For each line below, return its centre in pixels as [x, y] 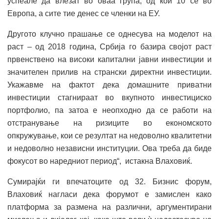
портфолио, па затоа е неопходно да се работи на [109, 110]
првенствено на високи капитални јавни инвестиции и [109, 60]
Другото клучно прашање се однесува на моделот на [109, 34]
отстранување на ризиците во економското [109, 123]
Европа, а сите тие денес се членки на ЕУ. [84, 14]
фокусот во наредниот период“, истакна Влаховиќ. [100, 161]
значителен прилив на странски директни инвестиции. [109, 72]
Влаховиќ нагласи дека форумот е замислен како [109, 195]
